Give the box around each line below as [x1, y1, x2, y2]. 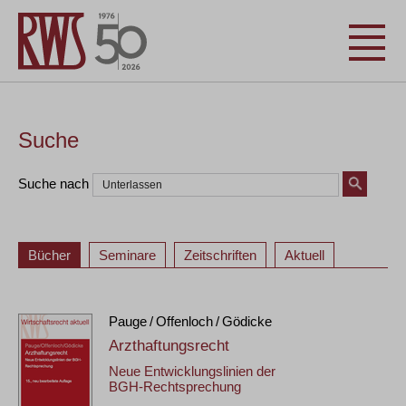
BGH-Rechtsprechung [109, 379, 241, 394]
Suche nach [18, 175, 89, 191]
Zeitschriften [184, 247, 256, 263]
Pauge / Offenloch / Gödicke [109, 314, 272, 329]
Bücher [28, 247, 71, 263]
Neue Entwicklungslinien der [109, 363, 275, 379]
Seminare [99, 247, 156, 263]
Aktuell [285, 247, 324, 263]
